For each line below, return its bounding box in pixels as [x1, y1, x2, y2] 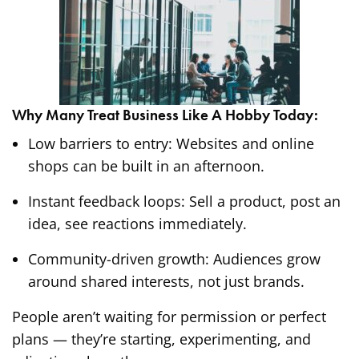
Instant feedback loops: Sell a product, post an [28, 192, 341, 212]
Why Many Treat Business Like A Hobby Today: [12, 105, 318, 126]
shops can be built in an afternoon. [28, 156, 264, 176]
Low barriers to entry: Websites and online [28, 134, 314, 154]
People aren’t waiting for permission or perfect [12, 307, 327, 327]
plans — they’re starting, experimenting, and [12, 329, 312, 349]
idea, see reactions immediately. [28, 214, 247, 234]
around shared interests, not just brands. [28, 272, 305, 292]
